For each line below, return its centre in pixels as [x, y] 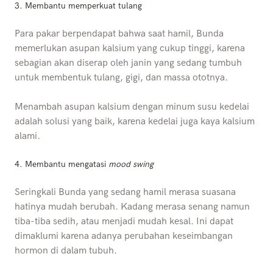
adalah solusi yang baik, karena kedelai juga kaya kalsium [135, 121]
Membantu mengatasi [67, 164]
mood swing [131, 164]
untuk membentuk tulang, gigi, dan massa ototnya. [121, 77]
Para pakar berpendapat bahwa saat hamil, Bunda [119, 34]
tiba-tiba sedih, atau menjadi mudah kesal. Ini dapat [124, 221]
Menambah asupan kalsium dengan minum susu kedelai [132, 107]
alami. [27, 136]
